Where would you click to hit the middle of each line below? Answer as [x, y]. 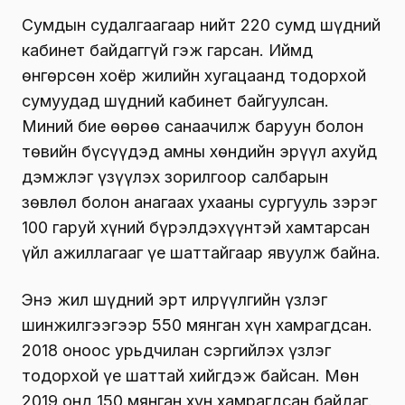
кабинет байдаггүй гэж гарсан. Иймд [167, 50]
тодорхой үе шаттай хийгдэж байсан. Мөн [190, 375]
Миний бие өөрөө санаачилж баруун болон [193, 126]
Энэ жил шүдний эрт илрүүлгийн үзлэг [174, 299]
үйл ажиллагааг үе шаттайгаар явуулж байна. [201, 252]
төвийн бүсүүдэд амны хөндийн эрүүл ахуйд [199, 151]
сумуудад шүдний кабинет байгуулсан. [175, 100]
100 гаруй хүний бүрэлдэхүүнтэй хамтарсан [196, 227]
